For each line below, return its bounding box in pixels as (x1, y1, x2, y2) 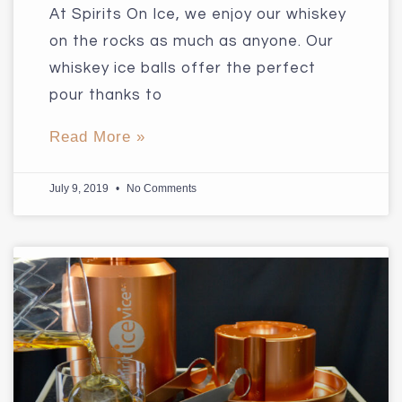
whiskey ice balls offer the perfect (49, 59, 316, 76)
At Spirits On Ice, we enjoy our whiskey (49, 5, 346, 22)
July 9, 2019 (49, 181, 111, 195)
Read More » (49, 127, 145, 145)
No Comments (124, 181, 197, 195)
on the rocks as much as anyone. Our (49, 32, 334, 49)
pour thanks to (49, 86, 162, 103)
